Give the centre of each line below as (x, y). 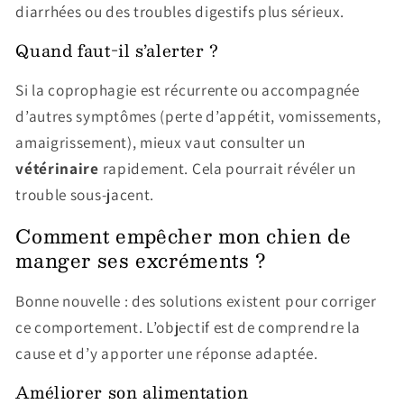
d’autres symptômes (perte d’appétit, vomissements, (198, 116)
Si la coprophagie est (88, 90)
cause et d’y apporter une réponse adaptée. (167, 353)
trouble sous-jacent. (85, 195)
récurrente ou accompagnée (262, 90)
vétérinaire (57, 169)
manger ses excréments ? (144, 260)
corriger (349, 301)
